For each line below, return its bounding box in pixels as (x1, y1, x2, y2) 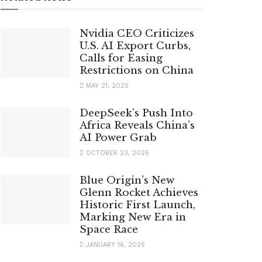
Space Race (80, 223, 138, 236)
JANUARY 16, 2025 (84, 241, 145, 249)
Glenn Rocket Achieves (80, 187, 198, 199)
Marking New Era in (80, 211, 186, 224)
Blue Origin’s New (80, 174, 174, 187)
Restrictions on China (80, 64, 194, 77)
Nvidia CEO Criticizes (80, 27, 194, 40)
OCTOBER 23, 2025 (84, 149, 149, 157)
